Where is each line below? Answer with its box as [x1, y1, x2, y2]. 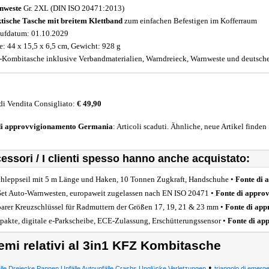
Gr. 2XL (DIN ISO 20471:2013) [22, 4, 124, 13]
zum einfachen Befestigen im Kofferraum [122, 16, 257, 25]
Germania [78, 122, 113, 131]
